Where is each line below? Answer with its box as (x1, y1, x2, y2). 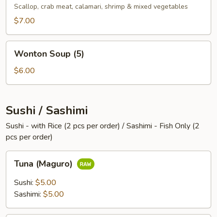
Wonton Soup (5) (14, 48, 84, 60)
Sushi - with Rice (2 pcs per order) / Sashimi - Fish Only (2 (6, 121, 200, 131)
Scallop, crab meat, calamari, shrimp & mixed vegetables (14, 2, 188, 11)
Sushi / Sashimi (6, 103, 88, 118)
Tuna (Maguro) (14, 158, 75, 170)
